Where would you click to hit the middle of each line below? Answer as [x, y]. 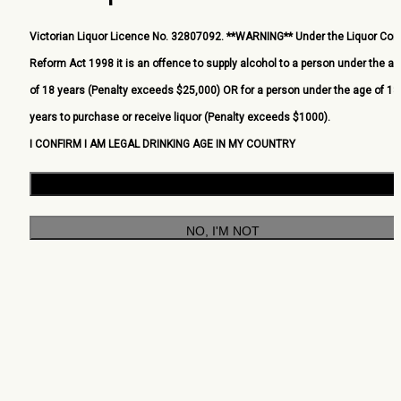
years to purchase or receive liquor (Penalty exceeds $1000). [180, 117]
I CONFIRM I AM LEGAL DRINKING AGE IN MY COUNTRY [162, 144]
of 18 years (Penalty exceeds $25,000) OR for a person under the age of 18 [214, 90]
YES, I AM [223, 187]
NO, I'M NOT [223, 230]
